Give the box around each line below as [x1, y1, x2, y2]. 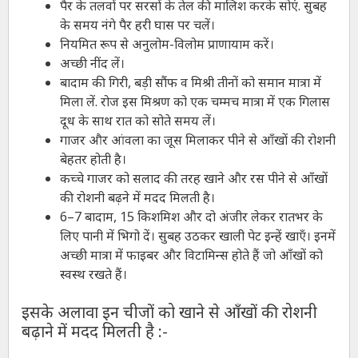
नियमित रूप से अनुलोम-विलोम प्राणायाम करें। [59, 35, 274, 54]
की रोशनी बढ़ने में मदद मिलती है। [59, 189, 215, 207]
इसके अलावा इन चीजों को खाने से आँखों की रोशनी [21, 301, 317, 324]
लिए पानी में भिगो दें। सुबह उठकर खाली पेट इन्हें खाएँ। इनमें [59, 227, 336, 245]
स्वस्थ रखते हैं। [59, 265, 127, 284]
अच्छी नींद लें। [59, 54, 125, 73]
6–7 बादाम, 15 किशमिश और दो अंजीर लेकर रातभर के [59, 208, 323, 226]
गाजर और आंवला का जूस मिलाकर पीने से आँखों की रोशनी [59, 131, 336, 149]
